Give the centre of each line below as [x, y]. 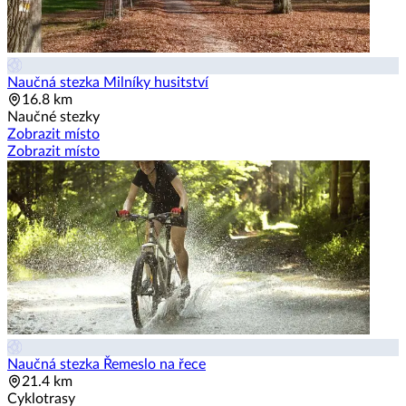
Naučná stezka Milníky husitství [108, 83]
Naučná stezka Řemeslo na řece [106, 365]
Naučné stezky [53, 117]
